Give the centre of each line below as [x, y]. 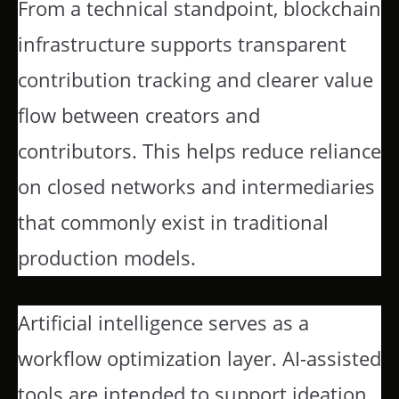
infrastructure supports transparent [182, 44]
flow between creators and [139, 115]
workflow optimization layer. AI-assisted [199, 359]
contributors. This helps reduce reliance [199, 151]
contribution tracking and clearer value [195, 79]
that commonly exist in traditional [173, 222]
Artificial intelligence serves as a [163, 323]
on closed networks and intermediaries [196, 186]
